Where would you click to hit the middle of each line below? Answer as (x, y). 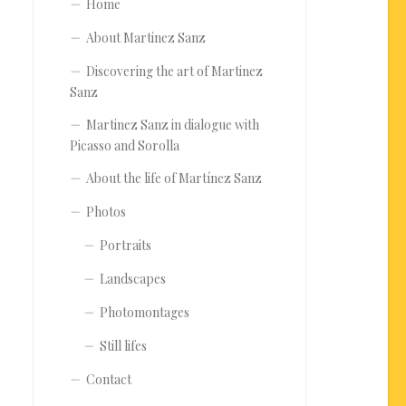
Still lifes (123, 346)
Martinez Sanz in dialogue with (173, 125)
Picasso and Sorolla (125, 146)
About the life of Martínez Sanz (174, 179)
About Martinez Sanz (146, 38)
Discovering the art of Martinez (174, 72)
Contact (109, 380)
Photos (106, 212)
